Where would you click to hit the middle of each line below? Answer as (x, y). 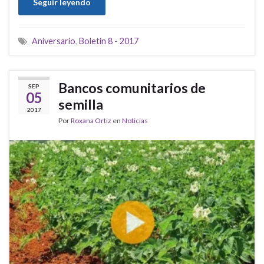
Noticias (135, 121)
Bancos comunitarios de (132, 88)
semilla (81, 105)
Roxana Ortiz (91, 121)
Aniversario (54, 41)
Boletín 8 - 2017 (109, 41)
